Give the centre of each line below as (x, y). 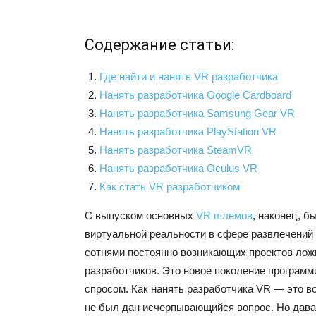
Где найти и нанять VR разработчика (189, 77)
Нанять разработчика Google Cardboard (195, 95)
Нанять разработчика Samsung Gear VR (197, 114)
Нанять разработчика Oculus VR (178, 169)
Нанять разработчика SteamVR (176, 150)
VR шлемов (224, 216)
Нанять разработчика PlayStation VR (188, 132)
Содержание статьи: (159, 45)
